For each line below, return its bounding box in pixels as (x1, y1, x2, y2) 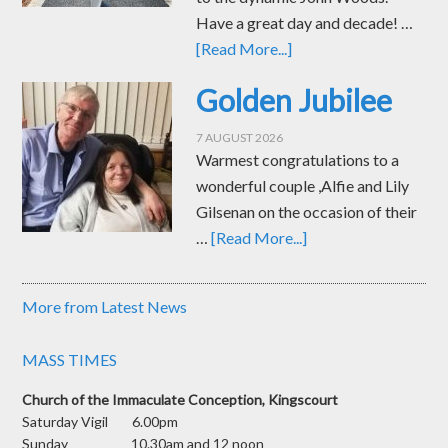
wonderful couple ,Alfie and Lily (196, 176, 410, 196)
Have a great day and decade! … (196, 13, 414, 33)
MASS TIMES (22, 350, 118, 370)
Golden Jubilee (196, 82, 393, 119)
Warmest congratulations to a (196, 150, 400, 170)
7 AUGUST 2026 (196, 130, 284, 146)
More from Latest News (22, 297, 188, 317)
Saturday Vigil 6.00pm (22, 413, 179, 431)
